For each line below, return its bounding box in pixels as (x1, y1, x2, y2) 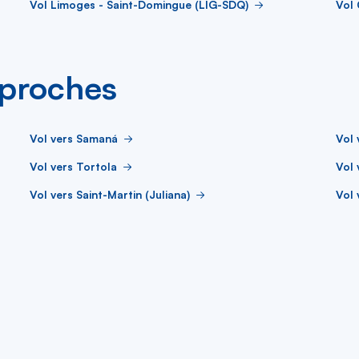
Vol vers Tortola (30, 159, 117, 173)
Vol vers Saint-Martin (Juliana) (30, 187, 190, 201)
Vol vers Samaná (30, 131, 118, 145)
